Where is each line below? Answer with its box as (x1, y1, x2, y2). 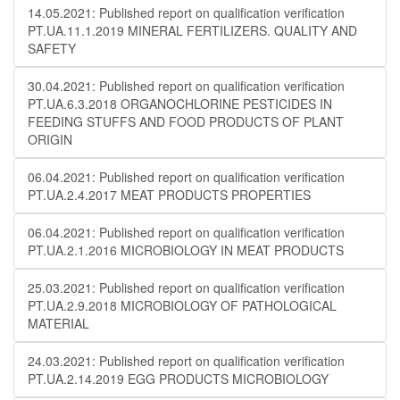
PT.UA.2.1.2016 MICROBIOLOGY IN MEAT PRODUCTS (28, 241, 344, 259)
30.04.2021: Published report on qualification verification (28, 77, 345, 95)
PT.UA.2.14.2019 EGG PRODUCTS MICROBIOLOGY (28, 370, 329, 387)
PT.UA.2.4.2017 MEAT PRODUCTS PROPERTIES (28, 186, 311, 204)
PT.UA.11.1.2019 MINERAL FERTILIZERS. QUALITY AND (28, 21, 357, 39)
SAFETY (28, 39, 76, 57)
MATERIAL (28, 314, 89, 332)
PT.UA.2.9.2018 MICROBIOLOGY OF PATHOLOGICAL (28, 296, 337, 314)
